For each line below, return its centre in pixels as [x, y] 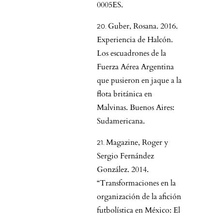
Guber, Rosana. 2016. [143, 26]
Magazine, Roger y [137, 143]
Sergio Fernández [125, 156]
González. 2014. [123, 170]
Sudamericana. [121, 121]
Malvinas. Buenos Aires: [136, 108]
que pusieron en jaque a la [139, 81]
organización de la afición [139, 197]
